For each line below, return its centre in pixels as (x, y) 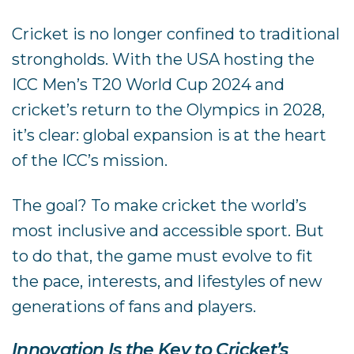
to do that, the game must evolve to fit (163, 256)
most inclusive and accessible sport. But (168, 230)
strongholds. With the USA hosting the (164, 60)
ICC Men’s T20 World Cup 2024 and (149, 85)
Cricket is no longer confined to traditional (176, 34)
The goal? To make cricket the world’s (160, 205)
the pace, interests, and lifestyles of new (168, 281)
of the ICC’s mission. (90, 161)
